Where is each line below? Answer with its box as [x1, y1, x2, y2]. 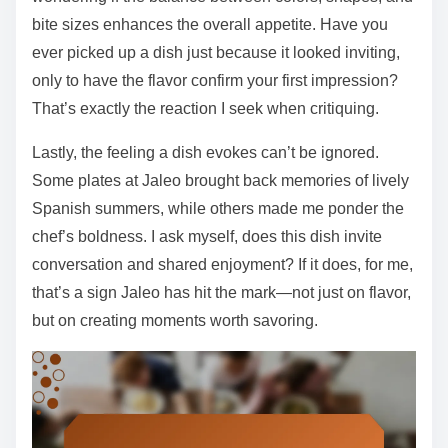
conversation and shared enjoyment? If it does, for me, [32, 256, 413, 274]
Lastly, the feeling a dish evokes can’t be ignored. [32, 144, 379, 162]
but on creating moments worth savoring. [32, 312, 318, 330]
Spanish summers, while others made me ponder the [32, 200, 404, 218]
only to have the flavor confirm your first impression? [32, 72, 398, 90]
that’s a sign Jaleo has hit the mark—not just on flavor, [32, 284, 411, 302]
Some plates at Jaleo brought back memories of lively [32, 172, 409, 190]
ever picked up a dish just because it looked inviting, [32, 44, 400, 62]
